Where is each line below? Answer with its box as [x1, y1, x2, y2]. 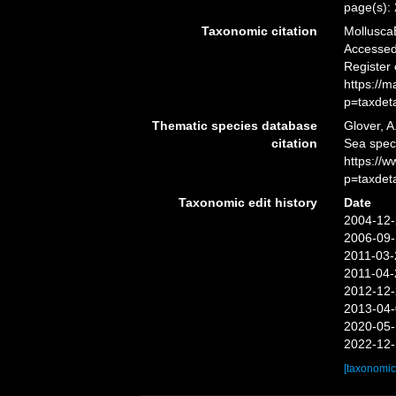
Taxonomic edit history [178, 195, 317, 209]
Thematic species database [151, 118, 317, 133]
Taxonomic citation [201, 24, 317, 38]
